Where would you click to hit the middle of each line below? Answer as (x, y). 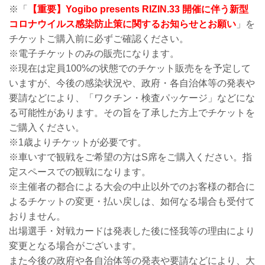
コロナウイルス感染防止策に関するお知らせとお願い (122, 24)
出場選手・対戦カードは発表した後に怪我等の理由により (132, 231)
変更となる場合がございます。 (75, 246)
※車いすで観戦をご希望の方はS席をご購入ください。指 (130, 157)
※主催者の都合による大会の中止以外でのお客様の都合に (132, 187)
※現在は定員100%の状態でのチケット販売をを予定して (130, 69)
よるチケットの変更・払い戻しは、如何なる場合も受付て (132, 202)
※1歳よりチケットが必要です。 (78, 143)
